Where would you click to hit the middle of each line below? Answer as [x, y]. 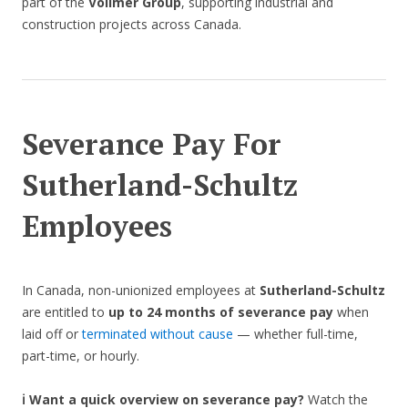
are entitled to [65, 312]
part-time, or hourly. [81, 356]
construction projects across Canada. [132, 25]
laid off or [52, 334]
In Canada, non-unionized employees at [141, 291]
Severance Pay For [152, 144]
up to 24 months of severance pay [221, 312]
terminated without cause [158, 334]
